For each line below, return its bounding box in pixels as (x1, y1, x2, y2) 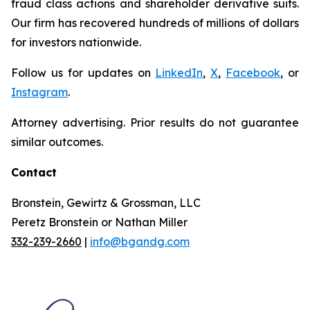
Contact (11, 165, 57, 179)
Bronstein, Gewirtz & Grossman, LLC (11, 196, 201, 210)
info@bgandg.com (90, 235, 190, 248)
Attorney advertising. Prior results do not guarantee (11, 116, 299, 129)
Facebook (226, 66, 281, 80)
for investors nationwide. (11, 35, 141, 49)
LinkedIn (155, 66, 203, 80)
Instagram (11, 85, 68, 99)
